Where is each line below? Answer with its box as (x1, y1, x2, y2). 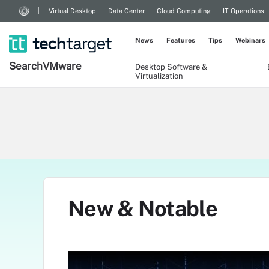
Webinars (235, 37, 265, 44)
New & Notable (68, 196, 217, 221)
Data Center (108, 7, 145, 14)
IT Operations (223, 7, 264, 14)
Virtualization (135, 71, 183, 80)
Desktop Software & (135, 62, 207, 71)
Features (166, 37, 195, 44)
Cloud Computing (157, 7, 211, 14)
